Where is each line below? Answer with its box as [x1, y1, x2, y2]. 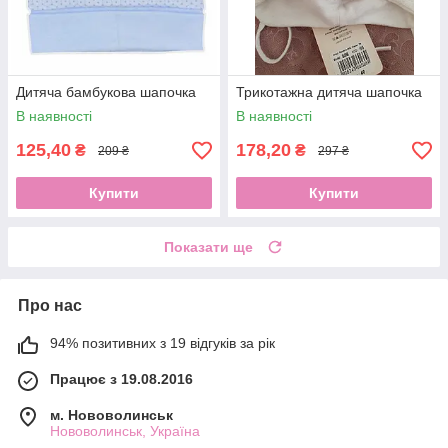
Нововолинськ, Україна [50, 423, 200, 440]
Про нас [18, 297, 82, 315]
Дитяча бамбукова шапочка [16, 84, 196, 101]
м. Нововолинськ [50, 407, 173, 424]
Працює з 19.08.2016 [50, 371, 193, 388]
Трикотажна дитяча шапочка [236, 84, 422, 101]
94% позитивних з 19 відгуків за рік [50, 335, 275, 352]
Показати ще [164, 239, 253, 256]
